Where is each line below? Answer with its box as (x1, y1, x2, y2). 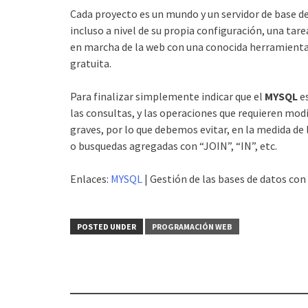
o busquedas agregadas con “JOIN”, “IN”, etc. (70, 138, 277, 153)
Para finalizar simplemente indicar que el (70, 89, 265, 103)
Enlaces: (70, 171, 111, 186)
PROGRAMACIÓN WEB (152, 221, 232, 232)
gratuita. (70, 56, 111, 70)
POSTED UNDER (77, 221, 136, 232)
